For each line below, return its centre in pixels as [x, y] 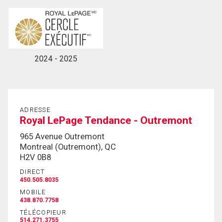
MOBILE [33, 192]
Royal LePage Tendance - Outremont [106, 121]
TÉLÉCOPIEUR [43, 212]
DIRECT [32, 171]
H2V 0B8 [35, 157]
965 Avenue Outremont [62, 136]
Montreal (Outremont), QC [68, 147]
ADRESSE [35, 110]
